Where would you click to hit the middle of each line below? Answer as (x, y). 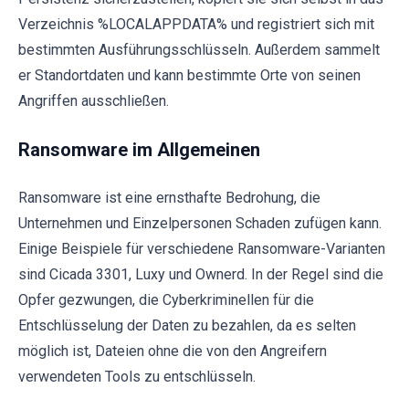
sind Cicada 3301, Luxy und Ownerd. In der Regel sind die (201, 274)
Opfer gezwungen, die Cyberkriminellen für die (166, 299)
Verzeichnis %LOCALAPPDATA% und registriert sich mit (196, 24)
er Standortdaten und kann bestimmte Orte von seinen (189, 75)
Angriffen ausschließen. (94, 100)
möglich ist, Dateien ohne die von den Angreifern (173, 351)
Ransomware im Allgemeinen (139, 149)
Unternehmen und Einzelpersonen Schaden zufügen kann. (200, 223)
